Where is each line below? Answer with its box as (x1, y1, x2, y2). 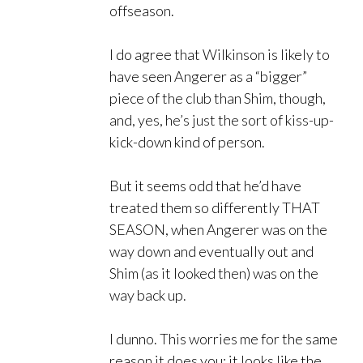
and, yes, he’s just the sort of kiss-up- (109, 111, 334, 130)
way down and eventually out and (109, 242, 314, 261)
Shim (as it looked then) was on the (109, 264, 318, 283)
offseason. (109, 2, 174, 20)
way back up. (109, 286, 186, 305)
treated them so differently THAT (109, 199, 320, 217)
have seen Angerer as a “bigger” (109, 67, 307, 86)
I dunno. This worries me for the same (109, 330, 338, 348)
